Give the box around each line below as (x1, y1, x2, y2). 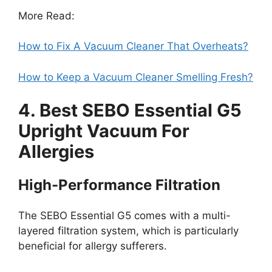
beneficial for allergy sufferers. (18, 240, 167, 253)
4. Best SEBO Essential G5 (18, 100, 242, 121)
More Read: (18, 9, 75, 22)
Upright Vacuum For (18, 120, 189, 142)
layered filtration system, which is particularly (18, 225, 239, 237)
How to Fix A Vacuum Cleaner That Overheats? (18, 40, 248, 53)
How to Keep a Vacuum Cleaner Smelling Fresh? (18, 70, 253, 83)
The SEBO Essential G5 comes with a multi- (18, 209, 231, 222)
